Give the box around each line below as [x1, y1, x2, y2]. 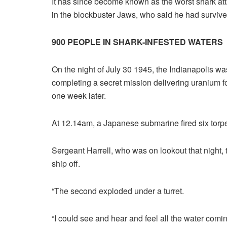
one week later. [52, 90, 106, 102]
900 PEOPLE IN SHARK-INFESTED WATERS [52, 36, 223, 48]
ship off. [52, 158, 80, 170]
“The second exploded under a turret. [52, 185, 184, 197]
